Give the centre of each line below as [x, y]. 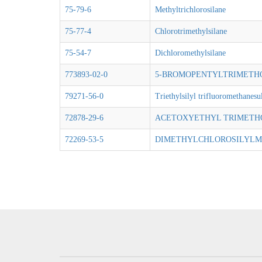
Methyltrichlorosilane [190, 10]
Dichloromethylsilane [190, 53]
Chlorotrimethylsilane [191, 31]
